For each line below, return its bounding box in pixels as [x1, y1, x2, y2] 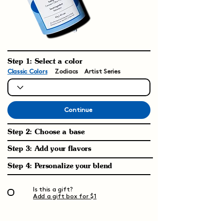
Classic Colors [7, 69, 48, 74]
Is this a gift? [33, 186, 74, 192]
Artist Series [84, 69, 120, 74]
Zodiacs [55, 69, 78, 74]
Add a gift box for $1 [33, 193, 97, 199]
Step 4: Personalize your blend [7, 161, 112, 170]
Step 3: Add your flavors [7, 144, 91, 153]
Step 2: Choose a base [7, 127, 85, 136]
